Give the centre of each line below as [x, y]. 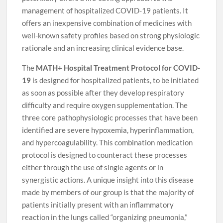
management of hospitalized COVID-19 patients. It [105, 11]
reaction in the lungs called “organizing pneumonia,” [105, 217]
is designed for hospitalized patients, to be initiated [115, 80]
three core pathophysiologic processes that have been [110, 118]
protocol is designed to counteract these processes [105, 155]
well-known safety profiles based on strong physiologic [111, 36]
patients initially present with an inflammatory [98, 205]
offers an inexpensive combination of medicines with [107, 23]
